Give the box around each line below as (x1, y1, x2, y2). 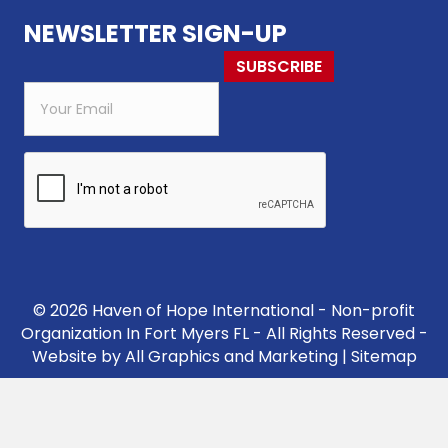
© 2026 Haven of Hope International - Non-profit (33, 298, 415, 322)
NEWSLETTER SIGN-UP (24, 16, 287, 50)
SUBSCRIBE (236, 54, 322, 78)
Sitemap (350, 344, 417, 368)
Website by (31, 344, 125, 368)
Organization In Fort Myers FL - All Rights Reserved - (20, 321, 428, 345)
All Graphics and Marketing (124, 344, 338, 368)
